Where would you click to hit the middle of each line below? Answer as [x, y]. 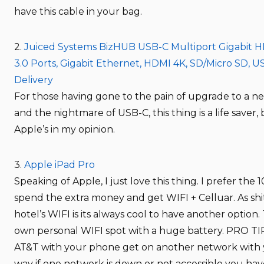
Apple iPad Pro [60, 164]
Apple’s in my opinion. [65, 129]
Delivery [34, 80]
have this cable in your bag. [78, 11]
